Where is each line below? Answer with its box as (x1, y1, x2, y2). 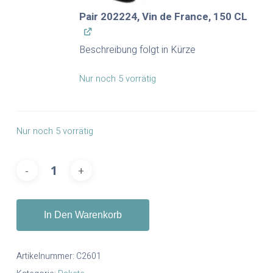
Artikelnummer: (16, 250, 76, 263)
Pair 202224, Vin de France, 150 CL (79, 9, 247, 24)
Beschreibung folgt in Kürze (79, 42, 196, 57)
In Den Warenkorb (43, 210, 122, 221)
